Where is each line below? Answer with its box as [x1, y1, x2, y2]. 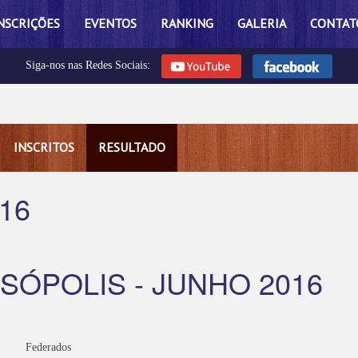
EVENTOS [84, 15, 137, 31]
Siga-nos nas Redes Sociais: [26, 59, 153, 72]
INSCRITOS [14, 139, 74, 155]
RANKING [161, 15, 213, 31]
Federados [26, 341, 71, 353]
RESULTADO [98, 139, 165, 155]
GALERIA [237, 15, 286, 31]
